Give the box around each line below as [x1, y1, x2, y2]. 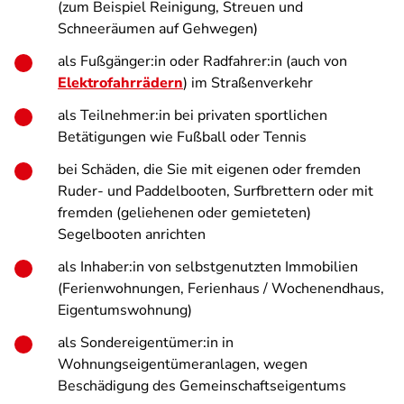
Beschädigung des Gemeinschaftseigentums [58, 376, 346, 396]
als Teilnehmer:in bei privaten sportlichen [58, 106, 327, 125]
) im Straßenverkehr [183, 73, 313, 93]
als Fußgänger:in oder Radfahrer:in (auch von [58, 51, 347, 71]
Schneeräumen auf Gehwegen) [58, 19, 258, 39]
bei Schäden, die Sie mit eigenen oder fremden [58, 160, 361, 179]
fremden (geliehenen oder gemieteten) [58, 203, 311, 223]
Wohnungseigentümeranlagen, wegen [58, 354, 308, 374]
